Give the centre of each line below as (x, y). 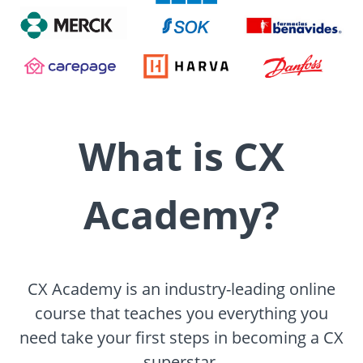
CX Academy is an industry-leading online (181, 289)
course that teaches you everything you (181, 314)
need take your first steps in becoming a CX (181, 338)
